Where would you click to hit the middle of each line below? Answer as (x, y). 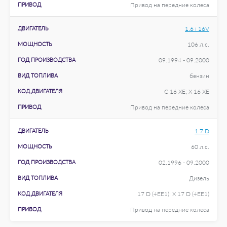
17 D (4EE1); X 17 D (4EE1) (173, 194)
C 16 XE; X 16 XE (187, 91)
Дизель (199, 178)
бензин (199, 76)
